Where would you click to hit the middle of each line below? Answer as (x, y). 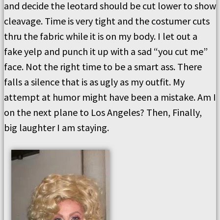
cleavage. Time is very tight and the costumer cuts (107, 21)
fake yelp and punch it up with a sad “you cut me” (106, 51)
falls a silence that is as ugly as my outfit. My (94, 82)
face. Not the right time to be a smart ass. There (103, 67)
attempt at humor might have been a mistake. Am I (110, 97)
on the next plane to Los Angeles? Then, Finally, (103, 112)
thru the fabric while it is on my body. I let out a (101, 36)
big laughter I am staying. (56, 127)
